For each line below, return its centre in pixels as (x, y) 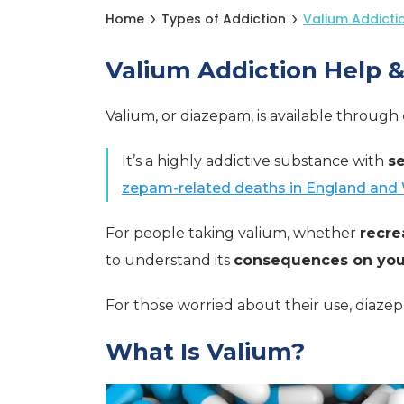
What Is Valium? (205, 352)
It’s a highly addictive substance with (255, 161)
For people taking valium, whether (233, 233)
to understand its (170, 260)
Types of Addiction (224, 19)
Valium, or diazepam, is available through (254, 116)
